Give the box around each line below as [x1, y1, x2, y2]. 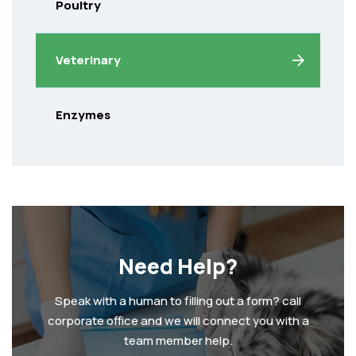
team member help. [123, 331, 233, 349]
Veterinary [56, 51, 121, 68]
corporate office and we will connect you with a [47, 311, 309, 329]
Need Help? [118, 250, 238, 281]
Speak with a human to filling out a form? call [55, 292, 301, 309]
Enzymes [56, 106, 110, 123]
